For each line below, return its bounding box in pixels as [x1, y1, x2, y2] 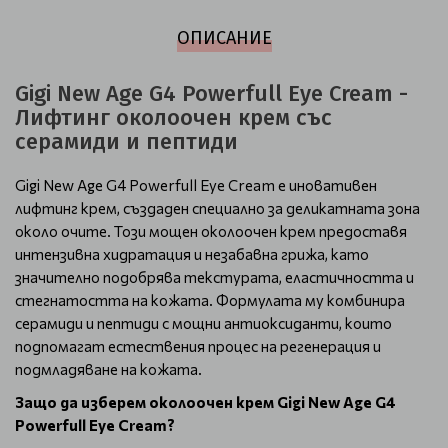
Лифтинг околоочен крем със [15, 104, 332, 131]
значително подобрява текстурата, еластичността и [15, 268, 414, 286]
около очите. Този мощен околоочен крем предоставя [15, 222, 407, 240]
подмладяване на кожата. [15, 360, 202, 378]
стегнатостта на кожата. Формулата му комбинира [15, 291, 405, 309]
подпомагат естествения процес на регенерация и [15, 337, 381, 355]
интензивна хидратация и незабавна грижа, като [15, 245, 369, 263]
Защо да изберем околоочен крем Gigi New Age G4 [15, 393, 396, 411]
